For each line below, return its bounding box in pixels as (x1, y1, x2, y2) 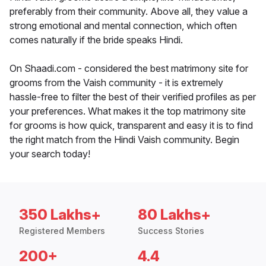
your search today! (9, 148, 90, 160)
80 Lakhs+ (138, 206, 211, 224)
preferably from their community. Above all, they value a (9, 5, 248, 18)
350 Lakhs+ (19, 206, 101, 224)
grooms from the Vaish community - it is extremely (9, 77, 223, 89)
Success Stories (138, 226, 204, 236)
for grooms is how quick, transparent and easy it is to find (9, 119, 253, 132)
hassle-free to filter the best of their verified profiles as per (9, 91, 256, 103)
